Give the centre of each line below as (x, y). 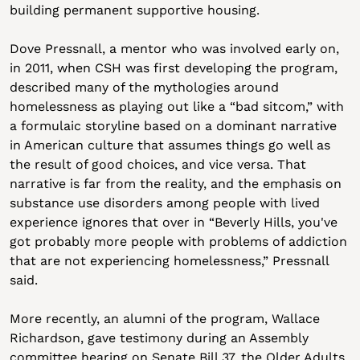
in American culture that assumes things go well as (170, 145)
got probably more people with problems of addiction (178, 241)
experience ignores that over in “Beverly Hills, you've (173, 222)
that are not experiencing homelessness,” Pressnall (169, 261)
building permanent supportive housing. (134, 10)
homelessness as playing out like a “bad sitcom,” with (176, 106)
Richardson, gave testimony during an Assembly (159, 338)
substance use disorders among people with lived (164, 203)
